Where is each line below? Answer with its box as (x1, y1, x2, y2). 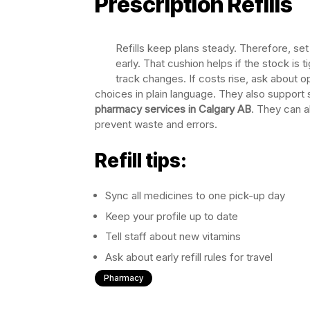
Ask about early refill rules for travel (105, 250, 273, 264)
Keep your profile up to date (105, 209, 238, 223)
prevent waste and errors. (95, 118, 217, 131)
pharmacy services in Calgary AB (95, 102, 251, 116)
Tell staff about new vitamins (105, 230, 241, 244)
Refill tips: (95, 149, 187, 173)
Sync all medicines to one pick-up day (105, 189, 285, 203)
